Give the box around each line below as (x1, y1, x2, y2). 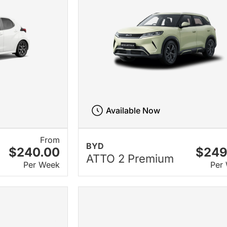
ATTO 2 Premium (86, 152, 174, 165)
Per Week (23, 160, 60, 170)
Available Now (106, 105, 161, 116)
